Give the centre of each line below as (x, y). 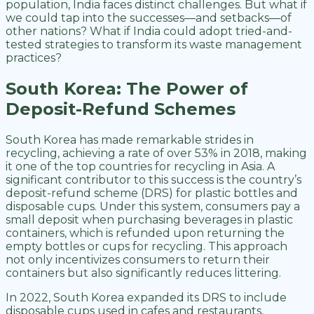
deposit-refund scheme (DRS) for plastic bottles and (152, 193)
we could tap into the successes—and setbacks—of (149, 18)
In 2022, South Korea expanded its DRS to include (146, 298)
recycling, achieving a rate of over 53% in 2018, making (156, 153)
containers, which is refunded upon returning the (145, 233)
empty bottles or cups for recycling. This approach (146, 247)
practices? (35, 58)
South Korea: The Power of (127, 89)
